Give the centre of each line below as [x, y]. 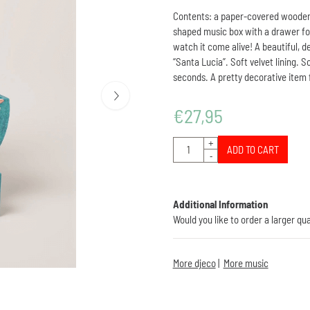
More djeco [194, 263]
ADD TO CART [253, 150]
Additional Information [220, 204]
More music [246, 263]
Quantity [189, 144]
